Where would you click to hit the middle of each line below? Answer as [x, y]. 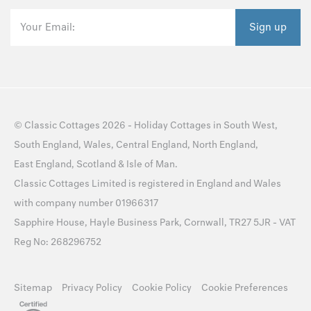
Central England [152, 145]
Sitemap [33, 288]
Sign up [268, 27]
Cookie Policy [162, 288]
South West [249, 126]
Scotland [96, 165]
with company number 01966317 [86, 203]
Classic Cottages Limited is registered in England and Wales [148, 184]
